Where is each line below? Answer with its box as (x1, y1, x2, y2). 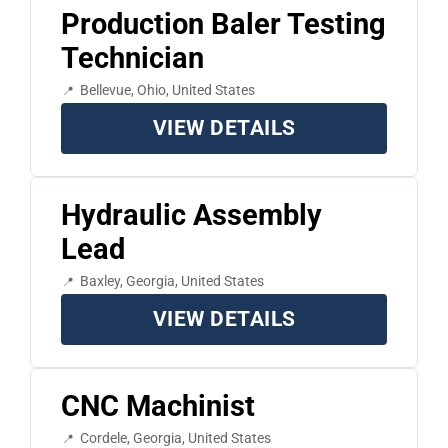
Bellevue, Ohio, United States (79, 82, 255, 99)
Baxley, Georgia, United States (79, 273, 264, 290)
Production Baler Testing (60, 7, 386, 42)
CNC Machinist (60, 389, 255, 424)
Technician (60, 41, 204, 76)
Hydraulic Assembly (60, 198, 322, 233)
